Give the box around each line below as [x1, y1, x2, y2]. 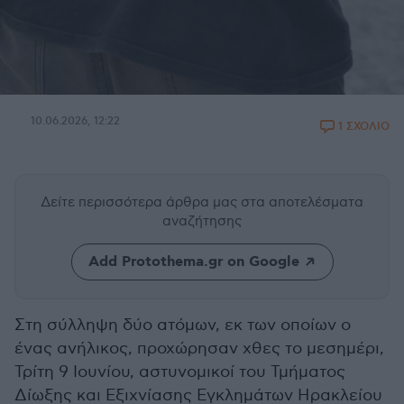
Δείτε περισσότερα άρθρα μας [41, 194, 241, 210]
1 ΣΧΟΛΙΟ [338, 120, 390, 133]
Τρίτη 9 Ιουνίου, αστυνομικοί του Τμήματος [14, 363, 345, 381]
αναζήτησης [162, 213, 242, 229]
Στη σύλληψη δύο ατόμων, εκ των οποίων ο [14, 316, 351, 335]
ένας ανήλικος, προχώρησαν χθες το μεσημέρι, [14, 339, 384, 358]
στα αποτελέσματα [241, 194, 363, 210]
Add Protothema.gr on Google [87, 252, 299, 271]
